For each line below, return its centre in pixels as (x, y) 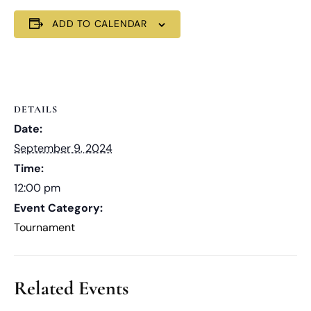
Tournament (44, 227)
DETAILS (36, 109)
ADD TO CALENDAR (100, 23)
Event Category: (58, 208)
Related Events (71, 288)
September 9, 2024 (63, 148)
